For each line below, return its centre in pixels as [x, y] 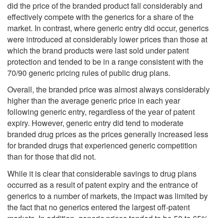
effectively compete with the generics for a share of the [100, 17]
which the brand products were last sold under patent [98, 50]
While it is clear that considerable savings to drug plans [102, 173]
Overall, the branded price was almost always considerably [109, 90]
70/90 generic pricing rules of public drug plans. [89, 73]
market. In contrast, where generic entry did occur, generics [108, 28]
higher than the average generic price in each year [94, 101]
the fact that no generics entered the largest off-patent [99, 207]
